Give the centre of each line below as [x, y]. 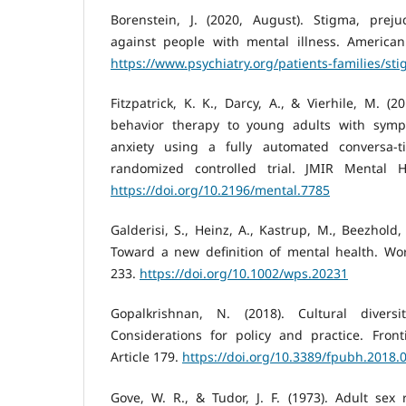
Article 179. [146, 357]
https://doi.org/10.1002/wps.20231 [244, 274]
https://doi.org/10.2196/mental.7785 [220, 190]
